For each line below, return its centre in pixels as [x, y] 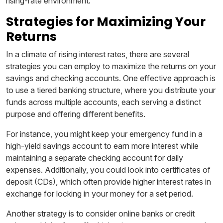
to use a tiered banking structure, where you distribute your [111, 90]
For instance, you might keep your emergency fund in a [104, 134]
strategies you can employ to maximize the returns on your [111, 66]
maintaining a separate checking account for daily [95, 158]
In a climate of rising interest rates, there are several [98, 54]
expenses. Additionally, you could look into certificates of [108, 169]
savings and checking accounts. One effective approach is [111, 78]
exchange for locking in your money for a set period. [100, 193]
